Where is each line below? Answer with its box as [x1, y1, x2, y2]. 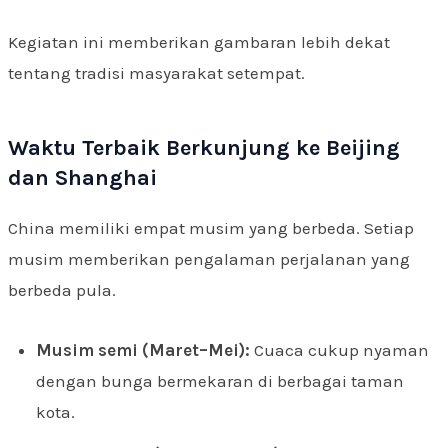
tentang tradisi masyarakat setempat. [8, 62, 305, 83]
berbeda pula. [8, 279, 116, 300]
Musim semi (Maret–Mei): [36, 340, 250, 361]
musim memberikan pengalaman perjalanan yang [8, 248, 410, 269]
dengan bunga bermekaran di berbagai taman [36, 371, 404, 392]
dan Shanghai [8, 164, 157, 191]
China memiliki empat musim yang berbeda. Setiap [8, 217, 414, 238]
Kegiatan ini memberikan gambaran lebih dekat [8, 31, 390, 52]
